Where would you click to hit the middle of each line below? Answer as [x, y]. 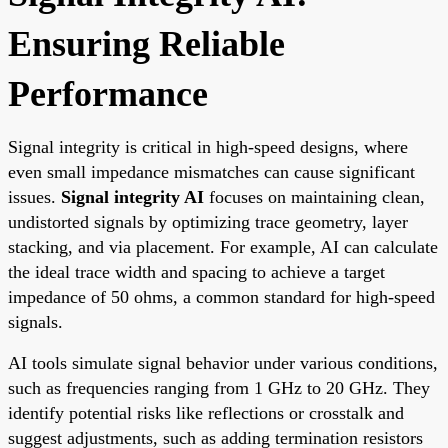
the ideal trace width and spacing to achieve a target [196, 271]
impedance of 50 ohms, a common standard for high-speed [221, 296]
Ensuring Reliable [146, 43]
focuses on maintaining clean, [314, 196]
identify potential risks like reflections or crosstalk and [206, 412]
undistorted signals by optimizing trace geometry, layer [208, 221]
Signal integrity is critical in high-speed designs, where [208, 146]
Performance [108, 93]
